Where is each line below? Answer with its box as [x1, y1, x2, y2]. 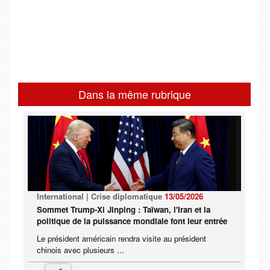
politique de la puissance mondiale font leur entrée [37, 215, 227, 227]
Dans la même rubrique [78, 86, 191, 102]
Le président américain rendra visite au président [37, 233, 206, 245]
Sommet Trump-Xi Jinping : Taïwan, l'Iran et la [37, 204, 210, 216]
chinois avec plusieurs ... [37, 244, 124, 256]
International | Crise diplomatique [37, 190, 165, 202]
